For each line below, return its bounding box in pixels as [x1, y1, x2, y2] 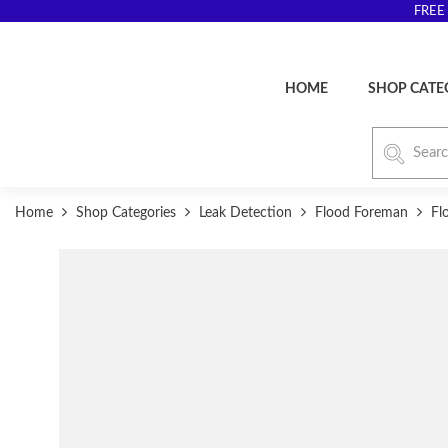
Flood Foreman [311, 206, 412, 220]
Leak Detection [195, 206, 296, 220]
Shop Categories [72, 206, 180, 220]
